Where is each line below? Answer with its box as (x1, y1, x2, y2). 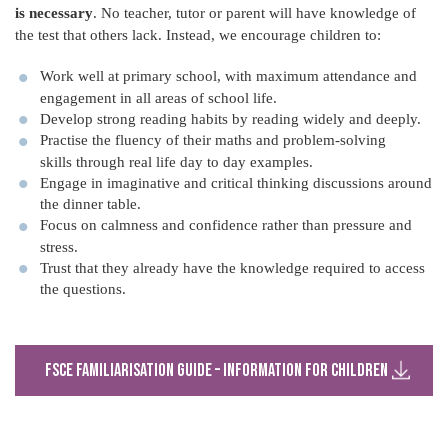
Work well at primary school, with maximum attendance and (40, 68, 417, 84)
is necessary (15, 5, 93, 21)
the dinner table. (40, 196, 141, 213)
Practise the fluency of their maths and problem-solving (40, 132, 386, 149)
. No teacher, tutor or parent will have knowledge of (93, 5, 416, 21)
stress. (40, 238, 78, 255)
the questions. (40, 281, 126, 298)
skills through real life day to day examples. (40, 153, 313, 170)
